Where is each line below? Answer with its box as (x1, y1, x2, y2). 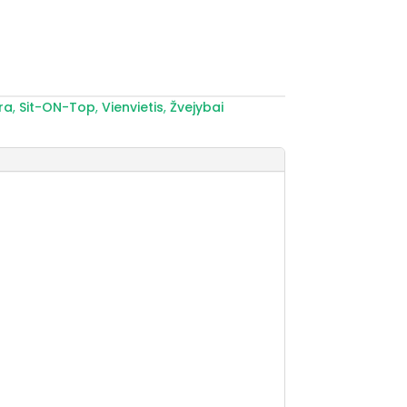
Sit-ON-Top (19, 98, 96, 116)
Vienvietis (102, 98, 164, 116)
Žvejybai (170, 98, 224, 116)
